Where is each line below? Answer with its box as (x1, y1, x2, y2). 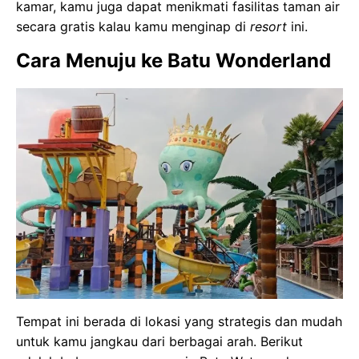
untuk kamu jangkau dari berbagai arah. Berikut (16, 333, 303, 349)
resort (250, 18, 287, 34)
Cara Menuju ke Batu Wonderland (16, 48, 331, 72)
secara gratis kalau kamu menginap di (16, 18, 250, 34)
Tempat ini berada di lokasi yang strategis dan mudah (16, 313, 342, 329)
